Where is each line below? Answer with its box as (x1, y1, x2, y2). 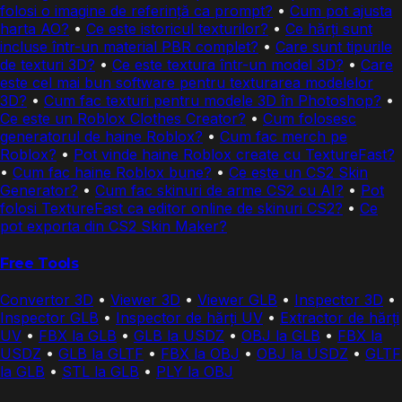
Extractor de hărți (280, 308, 399, 327)
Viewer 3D (110, 290, 180, 309)
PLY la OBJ (156, 362, 233, 380)
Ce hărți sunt (285, 20, 372, 39)
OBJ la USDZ (257, 344, 348, 363)
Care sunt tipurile (275, 38, 392, 57)
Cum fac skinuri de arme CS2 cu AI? (95, 181, 344, 200)
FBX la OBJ (161, 344, 240, 363)
